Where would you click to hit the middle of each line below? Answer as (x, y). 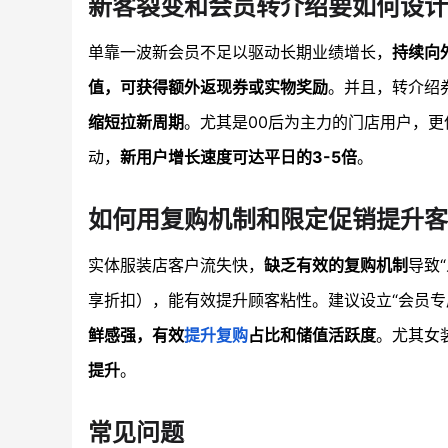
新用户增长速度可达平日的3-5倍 (238, 157)
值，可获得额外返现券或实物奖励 (208, 87)
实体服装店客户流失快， (176, 265)
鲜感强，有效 (136, 335)
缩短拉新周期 (136, 122)
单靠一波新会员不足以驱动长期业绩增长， (240, 52)
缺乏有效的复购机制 (336, 265)
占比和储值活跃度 (312, 335)
